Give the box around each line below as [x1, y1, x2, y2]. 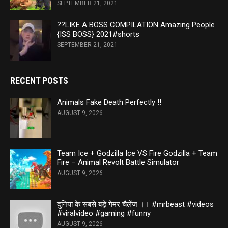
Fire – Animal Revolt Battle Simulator [57, 158, 179, 167]
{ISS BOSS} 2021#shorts [57, 30, 139, 39]
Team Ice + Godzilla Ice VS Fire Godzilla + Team [57, 149, 217, 158]
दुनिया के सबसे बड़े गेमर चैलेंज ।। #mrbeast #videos [57, 199, 214, 209]
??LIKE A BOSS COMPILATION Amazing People [57, 20, 215, 30]
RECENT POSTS [10, 75, 68, 87]
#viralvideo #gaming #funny [57, 209, 151, 218]
